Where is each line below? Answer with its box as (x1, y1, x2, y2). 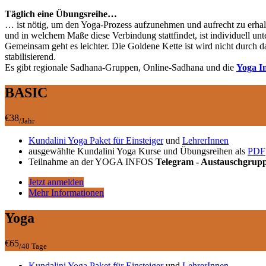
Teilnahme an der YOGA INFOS (28, 156, 153, 167)
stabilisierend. (5, 51, 56, 62)
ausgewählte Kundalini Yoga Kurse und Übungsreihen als (28, 145, 248, 156)
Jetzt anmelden (28, 176, 84, 187)
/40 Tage (19, 241, 47, 251)
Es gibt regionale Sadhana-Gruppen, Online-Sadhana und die (5, 62, 236, 72)
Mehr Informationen (28, 187, 104, 198)
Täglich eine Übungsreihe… (5, 8, 117, 19)
